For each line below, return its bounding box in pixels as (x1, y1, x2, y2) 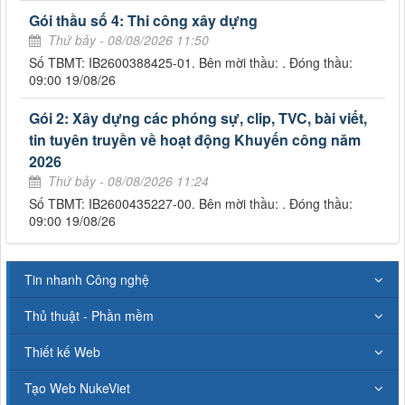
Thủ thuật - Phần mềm (24, 306, 154, 325)
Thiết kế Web (24, 342, 100, 361)
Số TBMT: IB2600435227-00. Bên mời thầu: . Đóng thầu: (29, 193, 353, 212)
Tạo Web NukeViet (24, 378, 130, 397)
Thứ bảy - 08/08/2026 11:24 (48, 171, 209, 190)
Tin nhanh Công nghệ (24, 269, 149, 288)
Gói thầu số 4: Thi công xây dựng (29, 9, 258, 31)
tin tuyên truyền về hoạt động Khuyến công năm (29, 128, 361, 150)
